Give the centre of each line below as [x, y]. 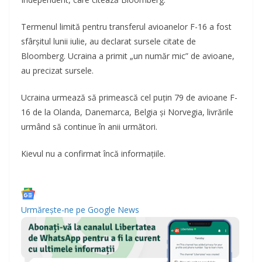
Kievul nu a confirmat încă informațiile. [93, 154]
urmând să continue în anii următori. [89, 127]
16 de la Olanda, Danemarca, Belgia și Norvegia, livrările [127, 112]
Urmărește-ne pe [54, 210]
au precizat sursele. [57, 71]
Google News [113, 210]
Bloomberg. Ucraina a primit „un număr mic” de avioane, [128, 56]
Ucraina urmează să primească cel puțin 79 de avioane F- [129, 98]
